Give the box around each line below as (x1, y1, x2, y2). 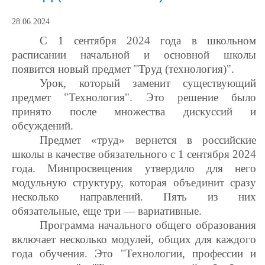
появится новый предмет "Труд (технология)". (12, 63, 234, 75)
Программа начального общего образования (40, 219, 256, 231)
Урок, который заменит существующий (40, 77, 256, 89)
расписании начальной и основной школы (12, 49, 256, 61)
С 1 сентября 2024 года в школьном (40, 34, 256, 47)
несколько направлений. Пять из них (12, 190, 256, 203)
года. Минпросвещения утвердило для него (12, 162, 256, 174)
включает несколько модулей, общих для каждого (12, 233, 256, 245)
